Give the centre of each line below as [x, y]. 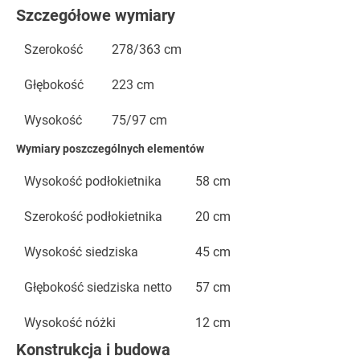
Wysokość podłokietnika [93, 182]
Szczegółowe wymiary [96, 16]
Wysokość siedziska [81, 252]
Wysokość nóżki [70, 323]
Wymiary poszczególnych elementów [110, 149]
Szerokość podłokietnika [93, 217]
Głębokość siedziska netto [98, 288]
